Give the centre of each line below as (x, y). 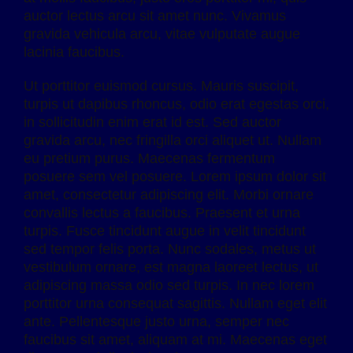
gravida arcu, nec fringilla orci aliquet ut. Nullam (173, 140)
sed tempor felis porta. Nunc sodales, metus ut (170, 249)
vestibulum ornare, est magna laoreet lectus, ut (171, 267)
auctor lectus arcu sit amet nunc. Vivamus (155, 15)
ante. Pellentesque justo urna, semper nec (156, 321)
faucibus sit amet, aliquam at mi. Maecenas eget (175, 339)
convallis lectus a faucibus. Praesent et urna (162, 212)
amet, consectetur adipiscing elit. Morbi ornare (169, 194)
